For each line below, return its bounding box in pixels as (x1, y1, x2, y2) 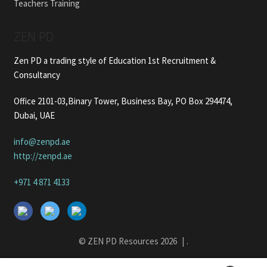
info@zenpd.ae (13, 135, 70, 147)
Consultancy (13, 69, 60, 80)
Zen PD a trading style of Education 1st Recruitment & (13, 54, 216, 66)
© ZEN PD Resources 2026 (79, 235, 179, 247)
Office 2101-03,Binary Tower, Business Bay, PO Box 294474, (13, 95, 232, 107)
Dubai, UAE (13, 109, 55, 121)
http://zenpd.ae (13, 150, 72, 162)
